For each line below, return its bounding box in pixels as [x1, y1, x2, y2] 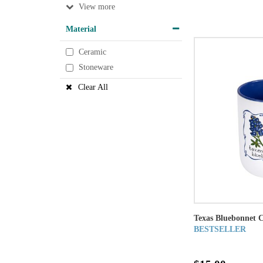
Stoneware [79, 63, 113, 72]
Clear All [78, 82, 108, 92]
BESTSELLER [194, 225, 246, 234]
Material [66, 23, 96, 33]
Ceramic [79, 48, 106, 57]
